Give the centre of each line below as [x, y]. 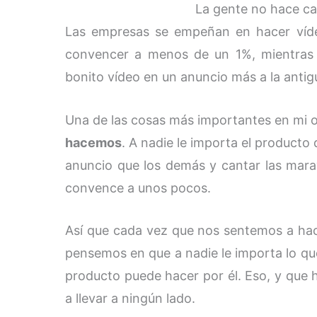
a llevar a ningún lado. [130, 299]
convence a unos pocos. [138, 188]
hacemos [93, 142]
